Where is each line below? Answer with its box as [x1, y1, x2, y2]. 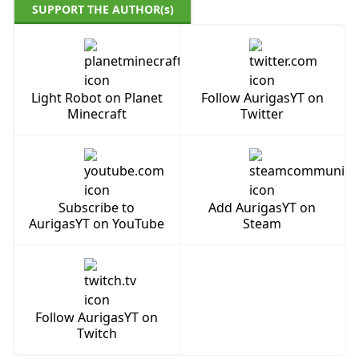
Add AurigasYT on [208, 198, 317, 216]
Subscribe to [58, 198, 135, 216]
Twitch [76, 324, 117, 342]
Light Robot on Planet [30, 88, 163, 107]
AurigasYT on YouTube [29, 214, 165, 232]
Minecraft [67, 104, 127, 123]
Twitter [240, 104, 284, 123]
